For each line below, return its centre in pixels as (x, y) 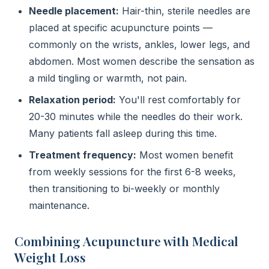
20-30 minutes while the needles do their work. (136, 116)
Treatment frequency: (83, 155)
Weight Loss (50, 257)
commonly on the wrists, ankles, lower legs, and (139, 44)
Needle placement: (74, 11)
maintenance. (59, 205)
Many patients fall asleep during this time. (123, 133)
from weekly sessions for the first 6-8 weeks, (132, 172)
